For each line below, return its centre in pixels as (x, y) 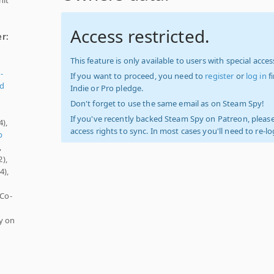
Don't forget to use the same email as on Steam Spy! (167, 103)
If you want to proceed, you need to (138, 76)
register (220, 76)
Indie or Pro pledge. (107, 88)
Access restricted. (140, 36)
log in (256, 76)
